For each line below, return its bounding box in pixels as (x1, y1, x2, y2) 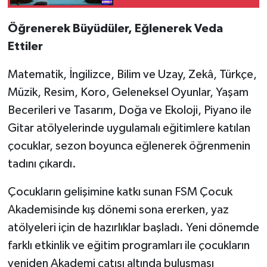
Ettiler (7, 41, 43, 53)
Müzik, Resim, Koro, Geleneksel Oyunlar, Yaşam (7, 86, 249, 99)
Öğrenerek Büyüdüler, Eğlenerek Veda (7, 23, 223, 35)
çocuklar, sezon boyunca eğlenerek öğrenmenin (7, 140, 250, 153)
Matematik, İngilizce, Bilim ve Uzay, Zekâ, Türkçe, (7, 69, 257, 81)
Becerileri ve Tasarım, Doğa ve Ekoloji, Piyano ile (7, 104, 252, 117)
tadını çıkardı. (7, 158, 76, 170)
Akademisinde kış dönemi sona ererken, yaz (7, 204, 229, 216)
